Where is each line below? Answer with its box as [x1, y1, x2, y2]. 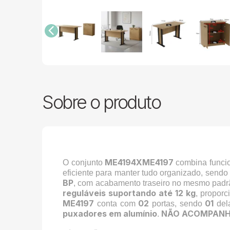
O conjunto [63, 158, 103, 167]
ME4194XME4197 [102, 157, 174, 167]
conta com [94, 199, 139, 208]
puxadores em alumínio [63, 208, 158, 219]
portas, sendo [151, 199, 205, 208]
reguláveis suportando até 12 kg [63, 187, 196, 198]
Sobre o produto [42, 90, 161, 113]
